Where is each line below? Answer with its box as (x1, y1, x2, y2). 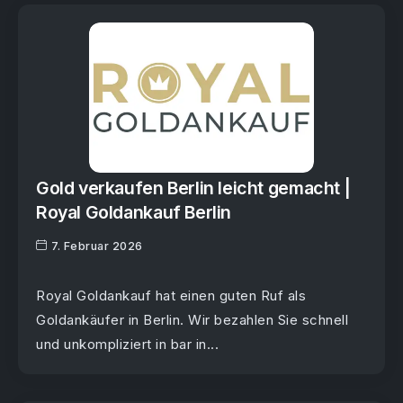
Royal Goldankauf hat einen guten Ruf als (36, 287, 306, 305)
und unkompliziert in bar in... (36, 336, 219, 354)
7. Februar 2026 (51, 239, 143, 254)
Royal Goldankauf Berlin (36, 201, 232, 223)
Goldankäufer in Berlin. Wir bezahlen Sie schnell (36, 311, 348, 329)
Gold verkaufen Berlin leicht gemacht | (36, 176, 351, 199)
